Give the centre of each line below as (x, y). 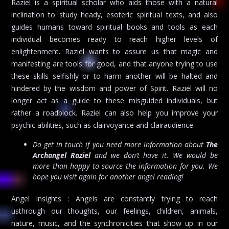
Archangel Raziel (62, 155)
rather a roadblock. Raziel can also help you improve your (114, 112)
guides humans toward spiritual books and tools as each (114, 27)
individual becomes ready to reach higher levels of (114, 39)
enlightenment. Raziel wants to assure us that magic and (114, 51)
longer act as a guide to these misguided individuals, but (114, 100)
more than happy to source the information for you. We (125, 166)
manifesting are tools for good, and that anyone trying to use (114, 63)
